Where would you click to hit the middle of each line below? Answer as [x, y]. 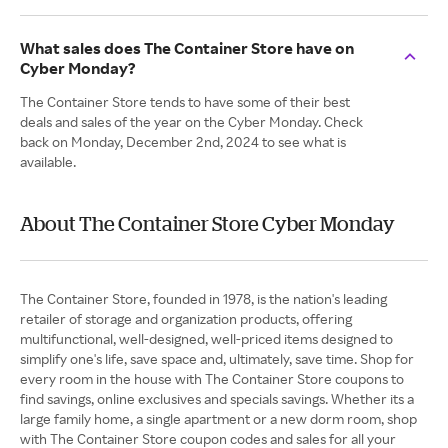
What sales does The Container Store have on [187, 48]
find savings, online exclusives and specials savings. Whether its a [217, 398]
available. [48, 161]
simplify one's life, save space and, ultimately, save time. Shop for [217, 358]
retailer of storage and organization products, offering [186, 318]
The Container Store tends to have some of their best [185, 101]
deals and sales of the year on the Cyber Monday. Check [191, 121]
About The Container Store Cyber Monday [207, 223]
